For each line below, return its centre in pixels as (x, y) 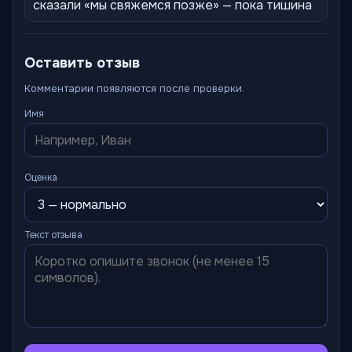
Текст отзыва (53, 235)
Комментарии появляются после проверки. (134, 88)
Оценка (41, 178)
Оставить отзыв (82, 63)
